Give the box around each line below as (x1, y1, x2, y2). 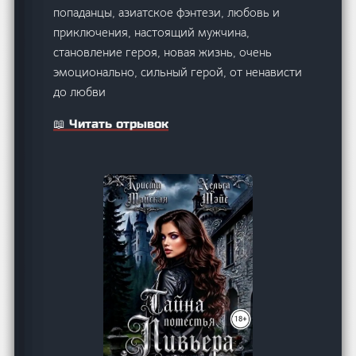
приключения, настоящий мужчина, (53, 24, 250, 40)
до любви (53, 83, 106, 99)
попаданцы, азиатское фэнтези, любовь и (53, 4, 281, 20)
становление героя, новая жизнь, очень (53, 44, 273, 60)
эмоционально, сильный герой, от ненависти (53, 64, 303, 79)
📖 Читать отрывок (53, 116, 169, 131)
